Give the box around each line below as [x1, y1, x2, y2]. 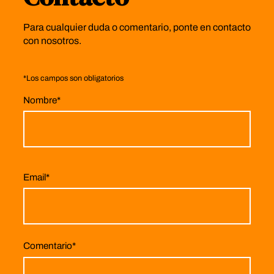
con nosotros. [23, 35, 81, 46]
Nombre [23, 94, 57, 105]
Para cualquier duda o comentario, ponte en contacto [23, 22, 251, 33]
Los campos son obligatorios [26, 73, 124, 83]
